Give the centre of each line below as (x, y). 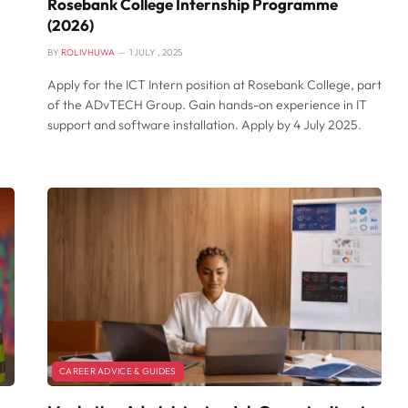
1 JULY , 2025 (156, 52)
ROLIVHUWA (88, 52)
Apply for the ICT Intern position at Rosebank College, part (214, 84)
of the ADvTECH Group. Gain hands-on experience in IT (207, 104)
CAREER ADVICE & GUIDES (118, 372)
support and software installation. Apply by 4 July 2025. (204, 124)
